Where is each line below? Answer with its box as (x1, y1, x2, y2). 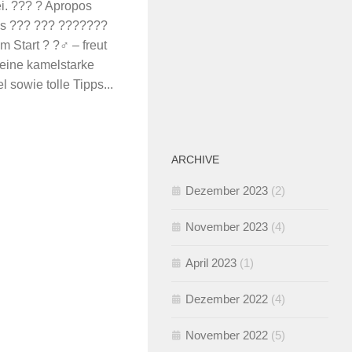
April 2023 (185, 256, 236, 270)
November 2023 (185, 220, 268, 234)
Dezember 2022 (185, 292, 268, 306)
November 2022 (185, 328, 268, 343)
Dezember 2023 (185, 184, 268, 198)
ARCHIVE (171, 153, 219, 167)
